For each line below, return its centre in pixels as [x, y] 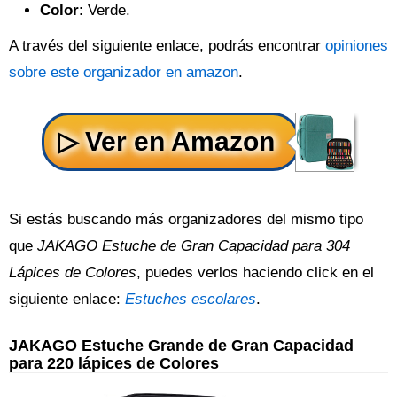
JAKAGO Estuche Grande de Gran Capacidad [181, 345]
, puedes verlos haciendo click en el [255, 272]
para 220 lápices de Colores [114, 363]
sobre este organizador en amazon [124, 72]
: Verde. [105, 10]
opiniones [357, 46]
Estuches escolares [191, 299]
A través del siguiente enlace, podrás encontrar [167, 46]
